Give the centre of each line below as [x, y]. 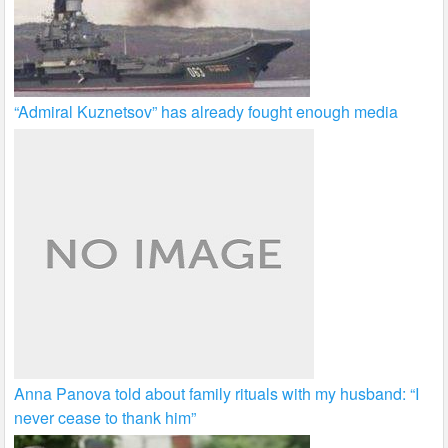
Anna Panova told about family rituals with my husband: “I [217, 393]
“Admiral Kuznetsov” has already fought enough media [206, 111]
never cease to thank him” [105, 417]
